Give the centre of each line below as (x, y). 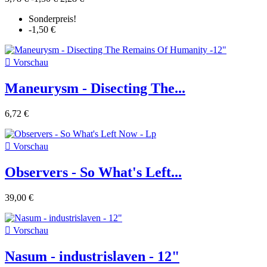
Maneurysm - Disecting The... (95, 88)
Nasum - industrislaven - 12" (92, 256)
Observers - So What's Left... (93, 172)
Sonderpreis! (52, 19)
